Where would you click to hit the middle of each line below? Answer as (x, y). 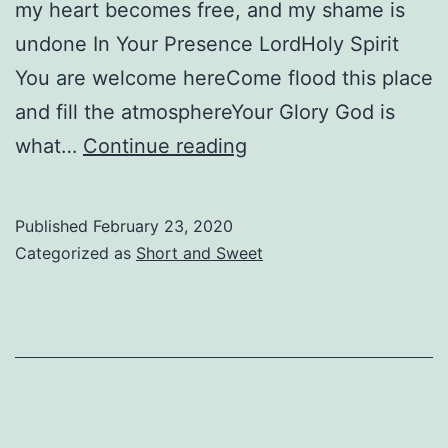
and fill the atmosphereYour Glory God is (205, 111)
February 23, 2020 (163, 225)
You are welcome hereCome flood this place (224, 77)
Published (54, 225)
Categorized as (75, 252)
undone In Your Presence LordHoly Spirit (207, 43)
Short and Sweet (199, 252)
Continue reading (165, 145)
